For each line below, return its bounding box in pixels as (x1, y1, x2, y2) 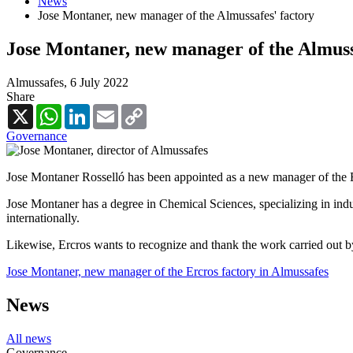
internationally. (6, 210, 80, 225)
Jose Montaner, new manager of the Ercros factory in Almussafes (6, 264, 329, 278)
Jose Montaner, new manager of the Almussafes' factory (38, 9, 314, 23)
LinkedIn (90, 102, 136, 117)
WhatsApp (61, 102, 115, 117)
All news (6, 331, 51, 345)
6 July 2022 (70, 75, 128, 89)
